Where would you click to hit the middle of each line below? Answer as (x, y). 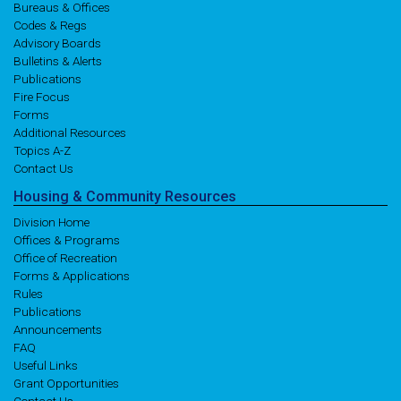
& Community (119, 196)
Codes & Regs (50, 25)
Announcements (58, 329)
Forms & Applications (72, 276)
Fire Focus (42, 97)
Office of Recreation (65, 258)
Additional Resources (70, 132)
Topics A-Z (42, 150)
